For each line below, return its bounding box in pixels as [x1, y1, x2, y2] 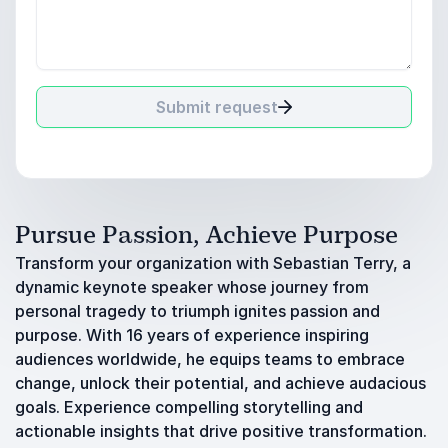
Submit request [156, 97, 278, 117]
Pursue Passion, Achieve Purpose [15, 220, 398, 250]
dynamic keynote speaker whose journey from [15, 277, 369, 297]
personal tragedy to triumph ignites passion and [15, 301, 380, 321]
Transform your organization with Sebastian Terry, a [15, 253, 411, 273]
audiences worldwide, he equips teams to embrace [15, 349, 405, 369]
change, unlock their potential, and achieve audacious [15, 373, 426, 393]
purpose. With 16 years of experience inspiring [15, 325, 369, 345]
